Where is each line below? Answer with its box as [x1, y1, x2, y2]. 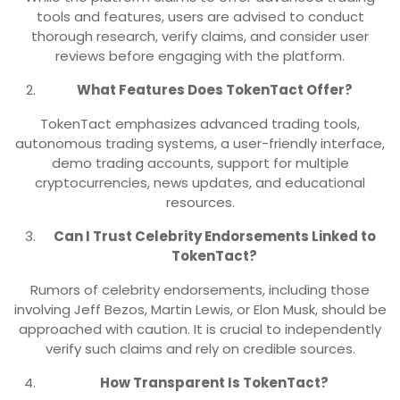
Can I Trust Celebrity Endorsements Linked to [53, 226, 376, 246]
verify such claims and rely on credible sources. [45, 338, 355, 358]
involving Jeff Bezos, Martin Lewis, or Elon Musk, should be [13, 299, 387, 319]
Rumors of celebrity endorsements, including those [30, 279, 370, 299]
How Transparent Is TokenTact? [100, 372, 329, 392]
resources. [165, 192, 235, 212]
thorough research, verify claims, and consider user [31, 26, 369, 46]
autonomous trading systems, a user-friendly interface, [15, 133, 385, 153]
